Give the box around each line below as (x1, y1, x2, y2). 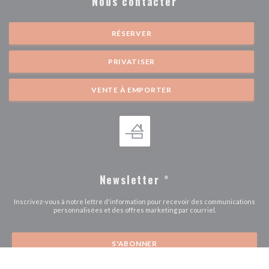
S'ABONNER (112, 238, 157, 248)
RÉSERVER (111, 28, 152, 38)
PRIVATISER (107, 56, 156, 66)
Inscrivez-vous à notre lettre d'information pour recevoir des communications (14, 197, 255, 205)
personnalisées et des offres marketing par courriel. (53, 205, 216, 214)
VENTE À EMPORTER (91, 85, 172, 94)
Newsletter (99, 171, 164, 187)
